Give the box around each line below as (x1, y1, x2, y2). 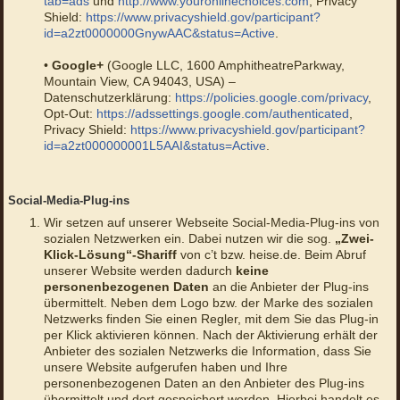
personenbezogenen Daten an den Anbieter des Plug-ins (43, 376, 364, 391)
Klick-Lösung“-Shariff (43, 247, 177, 262)
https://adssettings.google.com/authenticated (96, 106, 349, 121)
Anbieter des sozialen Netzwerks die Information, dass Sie (43, 344, 371, 359)
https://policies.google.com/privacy (174, 90, 368, 105)
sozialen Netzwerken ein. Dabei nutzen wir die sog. (43, 231, 335, 246)
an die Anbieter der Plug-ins (208, 279, 369, 295)
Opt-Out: (43, 106, 96, 121)
